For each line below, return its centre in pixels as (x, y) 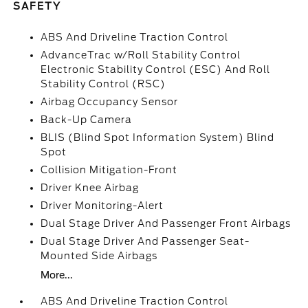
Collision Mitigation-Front (109, 170)
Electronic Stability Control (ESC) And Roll (156, 69)
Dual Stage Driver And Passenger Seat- (145, 241)
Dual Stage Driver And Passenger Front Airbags (166, 223)
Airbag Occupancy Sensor (110, 102)
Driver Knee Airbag (90, 188)
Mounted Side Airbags (99, 256)
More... (57, 275)
